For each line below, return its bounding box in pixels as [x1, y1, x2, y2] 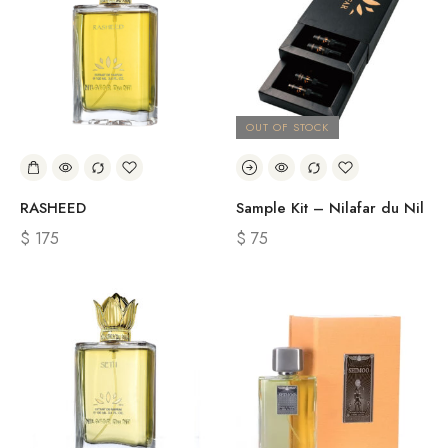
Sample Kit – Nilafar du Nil [236, 197, 424, 219]
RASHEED [20, 197, 86, 219]
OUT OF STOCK [246, 119, 329, 135]
